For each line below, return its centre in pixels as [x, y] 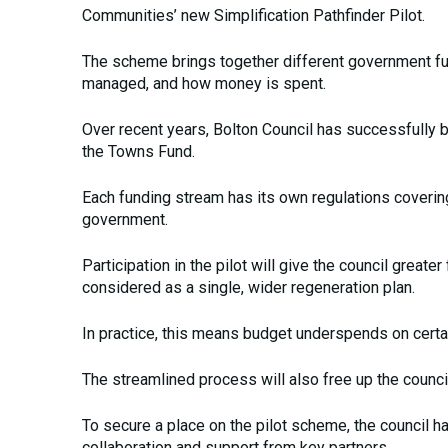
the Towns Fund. [138, 151]
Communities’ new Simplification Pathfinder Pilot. [253, 15]
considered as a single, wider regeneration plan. [248, 287]
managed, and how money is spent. [204, 83]
